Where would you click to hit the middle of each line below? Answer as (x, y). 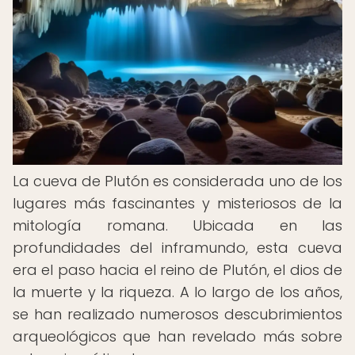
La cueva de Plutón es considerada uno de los (177, 181)
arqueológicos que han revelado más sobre (177, 336)
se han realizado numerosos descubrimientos (177, 314)
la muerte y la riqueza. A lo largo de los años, (177, 292)
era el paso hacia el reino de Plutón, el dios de (177, 270)
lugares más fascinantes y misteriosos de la (177, 203)
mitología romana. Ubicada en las (177, 225)
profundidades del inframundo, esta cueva (177, 248)
